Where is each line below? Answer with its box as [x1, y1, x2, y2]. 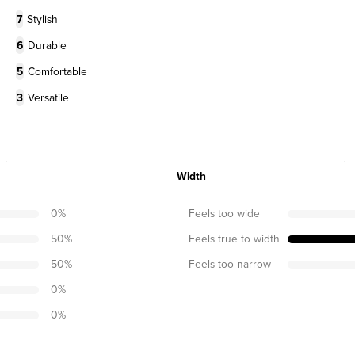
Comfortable [28, 63, 88, 78]
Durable [28, 36, 67, 52]
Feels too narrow [189, 255, 271, 271]
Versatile [28, 89, 70, 105]
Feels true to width [189, 230, 280, 246]
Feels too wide [189, 204, 260, 220]
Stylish [27, 10, 59, 26]
